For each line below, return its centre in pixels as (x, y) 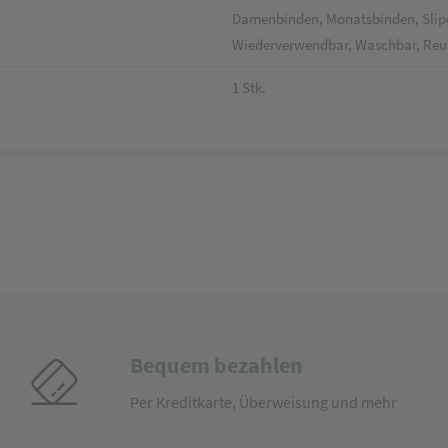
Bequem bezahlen (216, 365)
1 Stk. (249, 87)
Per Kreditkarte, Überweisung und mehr (263, 402)
